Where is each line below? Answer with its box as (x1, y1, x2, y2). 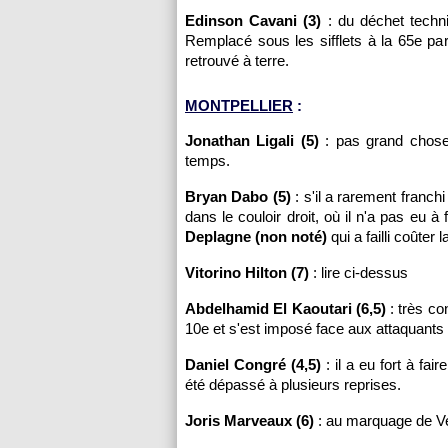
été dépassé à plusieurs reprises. (185, 376, 401, 393)
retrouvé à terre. (185, 52, 289, 69)
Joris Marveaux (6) (185, 412, 314, 429)
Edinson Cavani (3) (185, 12, 322, 29)
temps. (185, 152, 230, 169)
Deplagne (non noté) (185, 228, 331, 245)
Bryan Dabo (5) (185, 188, 291, 205)
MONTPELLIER (185, 97, 293, 114)
